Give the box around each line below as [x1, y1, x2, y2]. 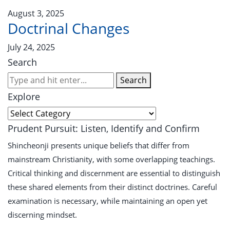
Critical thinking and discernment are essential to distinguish [8, 167, 220, 178]
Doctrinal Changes [8, 18, 129, 38]
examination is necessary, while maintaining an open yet [8, 195, 207, 206]
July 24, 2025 [8, 41, 55, 53]
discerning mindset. [8, 209, 77, 220]
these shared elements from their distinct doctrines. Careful [8, 181, 217, 192]
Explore [8, 90, 40, 103]
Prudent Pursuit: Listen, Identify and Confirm [8, 122, 200, 135]
